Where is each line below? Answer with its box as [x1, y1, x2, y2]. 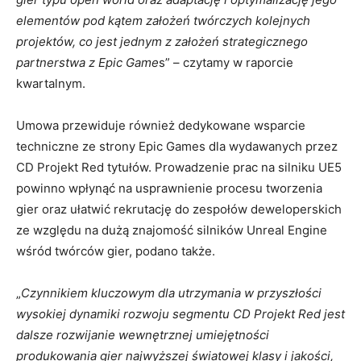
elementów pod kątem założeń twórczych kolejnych [16, 13, 310, 28]
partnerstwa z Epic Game [16, 55, 159, 70]
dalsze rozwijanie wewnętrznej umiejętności [16, 327, 269, 342]
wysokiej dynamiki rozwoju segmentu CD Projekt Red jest [16, 306, 345, 322]
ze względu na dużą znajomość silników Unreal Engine [16, 222, 327, 238]
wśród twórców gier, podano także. [16, 243, 215, 259]
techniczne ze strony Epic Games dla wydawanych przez [16, 139, 338, 154]
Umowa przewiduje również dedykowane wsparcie [16, 118, 305, 133]
